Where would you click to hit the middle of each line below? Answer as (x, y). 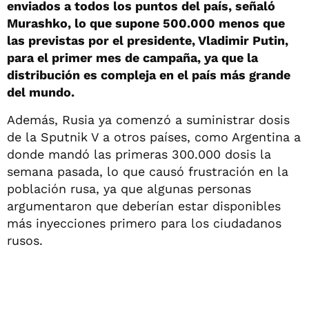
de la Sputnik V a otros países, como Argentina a (154, 137)
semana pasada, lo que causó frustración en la (148, 171)
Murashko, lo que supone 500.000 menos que (146, 23)
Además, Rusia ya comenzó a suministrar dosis (148, 119)
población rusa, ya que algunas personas (129, 188)
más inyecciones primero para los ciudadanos (144, 223)
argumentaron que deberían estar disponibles (144, 206)
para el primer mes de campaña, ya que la (132, 57)
